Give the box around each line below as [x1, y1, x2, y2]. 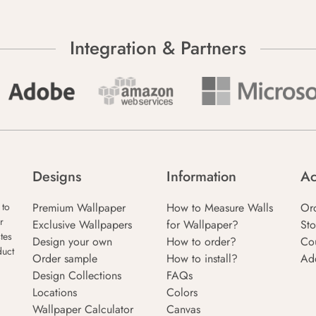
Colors [166, 284, 197, 300]
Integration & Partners [70, 34, 246, 61]
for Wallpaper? [166, 216, 238, 233]
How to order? [166, 233, 236, 250]
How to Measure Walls [166, 199, 273, 216]
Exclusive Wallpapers [32, 216, 132, 233]
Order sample [32, 250, 97, 267]
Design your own [32, 233, 112, 250]
